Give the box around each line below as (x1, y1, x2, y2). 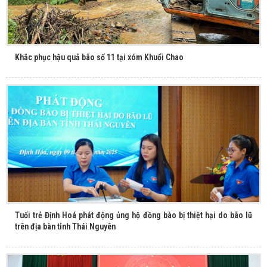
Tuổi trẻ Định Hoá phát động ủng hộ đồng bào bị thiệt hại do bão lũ (15, 210, 252, 221)
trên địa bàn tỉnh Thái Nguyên (15, 222, 116, 232)
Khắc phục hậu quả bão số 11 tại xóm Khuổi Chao (15, 52, 184, 62)
